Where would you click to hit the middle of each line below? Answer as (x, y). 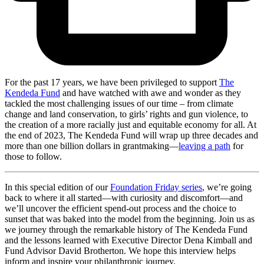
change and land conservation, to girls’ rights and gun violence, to (126, 114)
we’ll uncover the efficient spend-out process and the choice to (121, 208)
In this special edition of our (57, 187)
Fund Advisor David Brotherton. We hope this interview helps (120, 250)
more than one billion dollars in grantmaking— (92, 146)
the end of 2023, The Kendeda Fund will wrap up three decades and (131, 135)
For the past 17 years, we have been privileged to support (112, 82)
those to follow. (33, 156)
